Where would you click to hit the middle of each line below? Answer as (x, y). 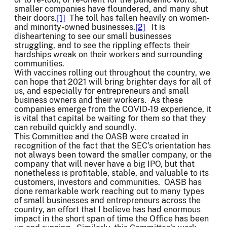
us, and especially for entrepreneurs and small (102, 91)
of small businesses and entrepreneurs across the (107, 200)
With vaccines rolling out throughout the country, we (112, 72)
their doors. (35, 18)
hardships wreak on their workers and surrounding (108, 54)
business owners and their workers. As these (99, 100)
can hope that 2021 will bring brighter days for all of (112, 82)
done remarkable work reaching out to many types (109, 191)
